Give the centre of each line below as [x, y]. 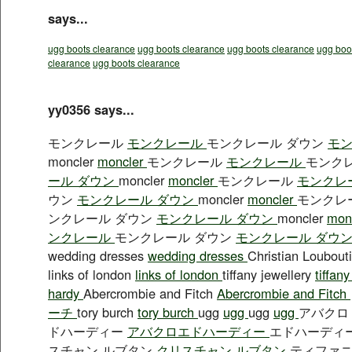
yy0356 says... [91, 109]
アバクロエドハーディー [198, 330]
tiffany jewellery [269, 274]
